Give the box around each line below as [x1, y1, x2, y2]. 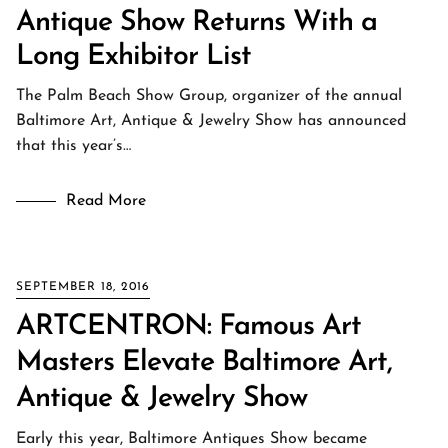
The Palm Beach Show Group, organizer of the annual [16, 88, 402, 104]
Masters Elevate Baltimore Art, [16, 349, 392, 377]
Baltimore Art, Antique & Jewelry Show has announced [16, 113, 406, 129]
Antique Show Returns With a [16, 9, 377, 37]
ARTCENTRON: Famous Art [16, 313, 361, 341]
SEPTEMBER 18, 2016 [16, 281, 150, 293]
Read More [66, 193, 146, 209]
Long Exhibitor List [16, 43, 251, 71]
